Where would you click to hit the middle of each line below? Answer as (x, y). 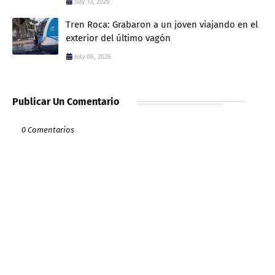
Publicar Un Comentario (66, 102)
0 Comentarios (48, 130)
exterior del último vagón (118, 38)
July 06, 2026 (93, 57)
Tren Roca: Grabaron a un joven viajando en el (162, 25)
